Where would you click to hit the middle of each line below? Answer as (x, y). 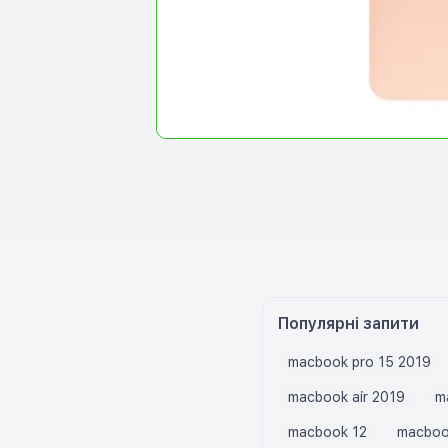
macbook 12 (327, 431)
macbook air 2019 (346, 396)
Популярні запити (348, 323)
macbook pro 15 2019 (359, 361)
